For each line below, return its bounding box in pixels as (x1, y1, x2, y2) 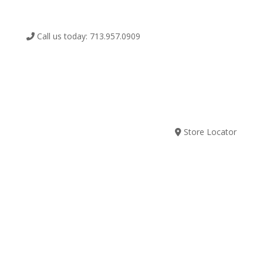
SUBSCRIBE (163, 85, 224, 100)
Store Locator (184, 126, 237, 137)
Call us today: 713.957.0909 (34, 31, 140, 42)
